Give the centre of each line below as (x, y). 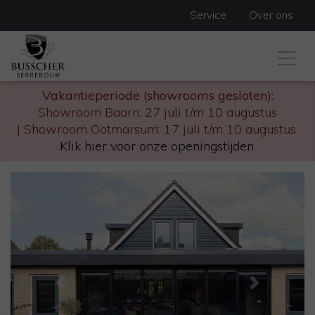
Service (208, 15)
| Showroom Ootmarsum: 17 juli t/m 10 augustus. (157, 129)
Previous (84, 291)
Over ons (271, 15)
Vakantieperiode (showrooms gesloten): (157, 95)
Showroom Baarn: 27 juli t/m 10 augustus (157, 112)
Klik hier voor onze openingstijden (156, 146)
